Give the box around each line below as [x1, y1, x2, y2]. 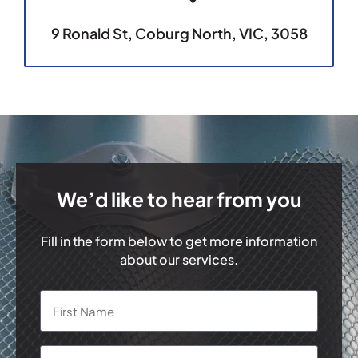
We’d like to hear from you [56, 187, 302, 211]
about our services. [120, 251, 238, 268]
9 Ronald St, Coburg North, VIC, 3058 [50, 24, 308, 42]
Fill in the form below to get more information [41, 233, 317, 249]
